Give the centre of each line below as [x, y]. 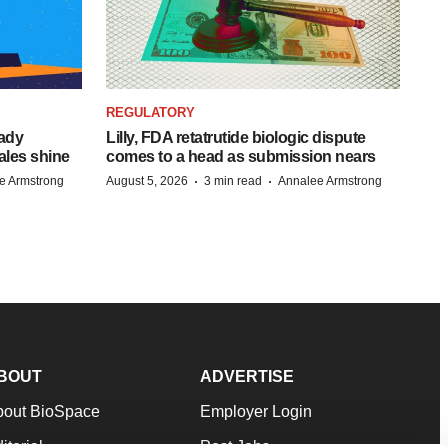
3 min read [233, 180]
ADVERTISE [247, 376]
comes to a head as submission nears [241, 156]
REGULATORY [150, 112]
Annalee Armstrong [330, 180]
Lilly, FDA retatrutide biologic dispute [236, 137]
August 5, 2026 [147, 180]
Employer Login [256, 411]
